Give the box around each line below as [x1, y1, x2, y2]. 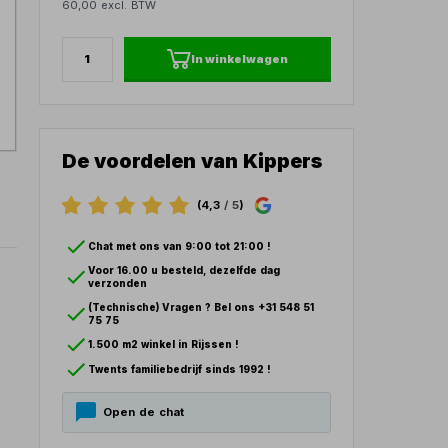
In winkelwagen [190, 51, 288, 66]
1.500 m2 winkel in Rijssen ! [88, 339, 240, 351]
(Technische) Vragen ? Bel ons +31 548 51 [88, 302, 315, 314]
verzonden [88, 277, 148, 289]
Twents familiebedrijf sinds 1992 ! [88, 363, 272, 375]
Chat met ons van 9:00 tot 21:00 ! [88, 240, 272, 252]
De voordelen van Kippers [62, 148, 323, 173]
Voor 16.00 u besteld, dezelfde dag [88, 264, 281, 276]
